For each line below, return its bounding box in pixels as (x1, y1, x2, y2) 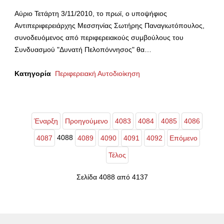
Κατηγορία (14, 69, 51, 77)
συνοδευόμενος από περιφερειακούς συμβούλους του (14, 33, 183, 41)
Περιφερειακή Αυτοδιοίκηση (55, 69, 140, 77)
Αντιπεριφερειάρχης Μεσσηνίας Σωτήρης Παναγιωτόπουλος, (14, 21, 204, 29)
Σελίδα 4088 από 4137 (76, 172, 148, 181)
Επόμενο (169, 133, 197, 142)
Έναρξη (34, 116, 58, 125)
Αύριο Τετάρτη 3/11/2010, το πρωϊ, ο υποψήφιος (14, 9, 167, 17)
